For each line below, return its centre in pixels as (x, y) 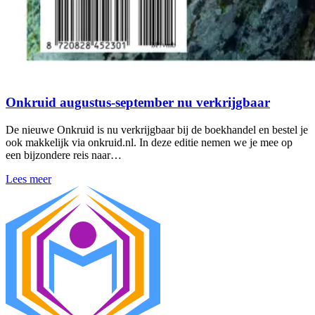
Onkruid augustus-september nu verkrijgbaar (138, 103)
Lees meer (28, 179)
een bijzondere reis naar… (64, 155)
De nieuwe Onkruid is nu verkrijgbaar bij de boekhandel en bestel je (157, 129)
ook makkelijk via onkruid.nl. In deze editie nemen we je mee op (149, 142)
